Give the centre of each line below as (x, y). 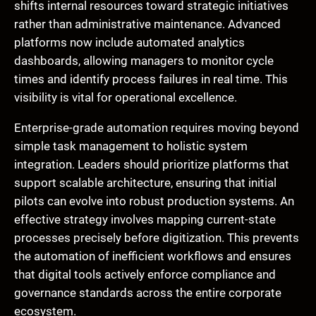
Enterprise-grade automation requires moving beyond (157, 127)
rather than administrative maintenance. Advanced (147, 24)
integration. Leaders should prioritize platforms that (152, 164)
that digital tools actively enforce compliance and (145, 274)
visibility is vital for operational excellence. (126, 97)
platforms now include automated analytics (129, 42)
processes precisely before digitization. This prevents (157, 237)
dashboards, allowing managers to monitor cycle (144, 60)
